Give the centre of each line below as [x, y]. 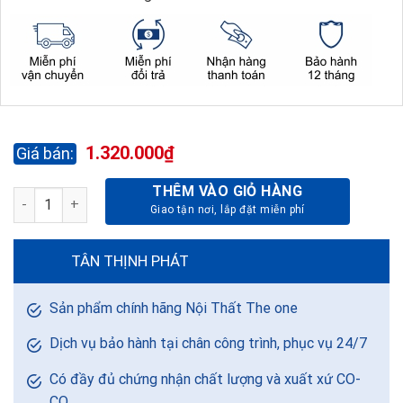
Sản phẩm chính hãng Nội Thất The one [174, 308]
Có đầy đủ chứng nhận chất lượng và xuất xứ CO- [205, 380]
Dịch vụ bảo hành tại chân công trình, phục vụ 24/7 [208, 344]
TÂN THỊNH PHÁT [130, 260]
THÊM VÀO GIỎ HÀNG [228, 191]
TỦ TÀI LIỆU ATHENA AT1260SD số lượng [138, 196]
